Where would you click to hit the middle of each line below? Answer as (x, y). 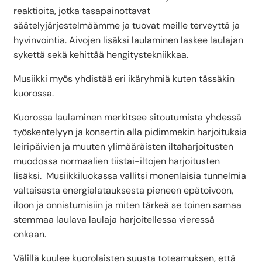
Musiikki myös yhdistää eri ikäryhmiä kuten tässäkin (124, 79)
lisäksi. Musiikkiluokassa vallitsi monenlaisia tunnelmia (130, 176)
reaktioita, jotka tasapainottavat (82, 11)
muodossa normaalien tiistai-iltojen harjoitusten (117, 161)
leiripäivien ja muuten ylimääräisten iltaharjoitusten (123, 147)
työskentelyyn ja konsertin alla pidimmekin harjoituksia (130, 132)
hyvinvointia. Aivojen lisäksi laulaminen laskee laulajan (128, 40)
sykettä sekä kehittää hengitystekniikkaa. (102, 55)
